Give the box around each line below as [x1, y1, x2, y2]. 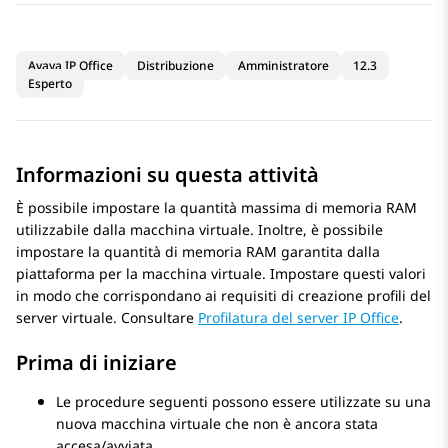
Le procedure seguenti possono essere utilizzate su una [56, 392, 431, 412]
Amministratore [238, 57, 329, 75]
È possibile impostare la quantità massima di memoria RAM [16, 198, 417, 218]
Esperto [28, 75, 72, 93]
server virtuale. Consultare [16, 308, 198, 328]
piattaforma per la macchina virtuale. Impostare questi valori [16, 264, 426, 284]
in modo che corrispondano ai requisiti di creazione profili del [16, 286, 431, 306]
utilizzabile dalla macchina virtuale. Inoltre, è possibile [16, 220, 383, 240]
